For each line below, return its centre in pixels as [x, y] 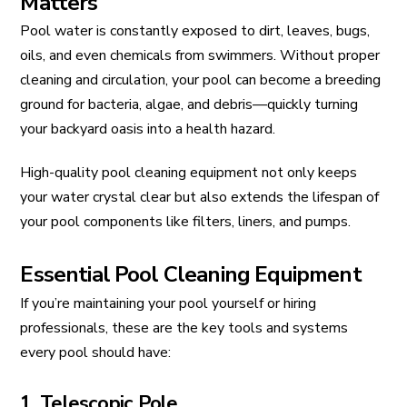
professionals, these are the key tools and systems [184, 328]
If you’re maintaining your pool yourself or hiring [169, 304]
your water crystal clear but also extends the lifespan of [200, 198]
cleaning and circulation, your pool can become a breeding [201, 80]
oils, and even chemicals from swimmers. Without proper [200, 56]
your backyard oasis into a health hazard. [148, 129]
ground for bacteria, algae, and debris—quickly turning [189, 105]
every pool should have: [96, 353]
